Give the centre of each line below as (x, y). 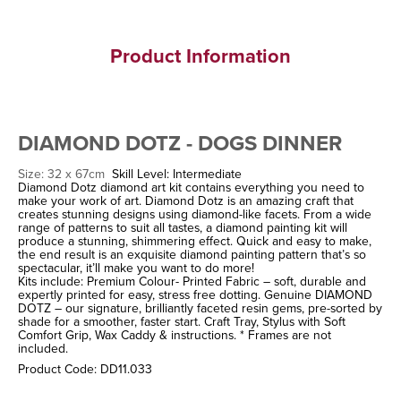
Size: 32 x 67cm (65, 174)
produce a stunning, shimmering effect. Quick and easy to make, (195, 241)
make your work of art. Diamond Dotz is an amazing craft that (186, 201)
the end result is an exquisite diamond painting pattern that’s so (192, 255)
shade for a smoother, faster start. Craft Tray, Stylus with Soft (182, 322)
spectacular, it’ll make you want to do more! (136, 268)
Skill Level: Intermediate (177, 174)
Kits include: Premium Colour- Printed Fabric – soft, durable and (192, 282)
